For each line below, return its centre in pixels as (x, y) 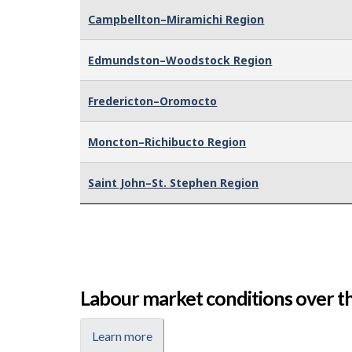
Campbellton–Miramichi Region (176, 19)
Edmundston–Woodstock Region (180, 60)
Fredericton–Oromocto (153, 101)
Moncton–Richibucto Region (167, 141)
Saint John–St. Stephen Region (174, 182)
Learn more (122, 335)
